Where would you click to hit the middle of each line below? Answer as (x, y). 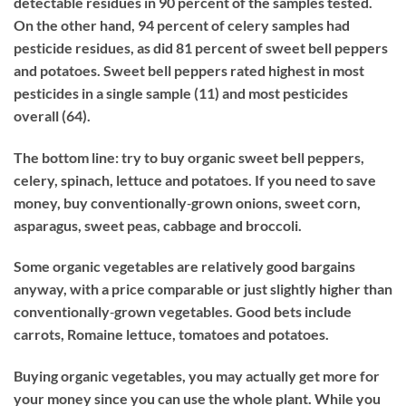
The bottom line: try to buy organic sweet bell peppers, (189, 157)
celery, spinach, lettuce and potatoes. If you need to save (195, 179)
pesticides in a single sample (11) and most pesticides (181, 92)
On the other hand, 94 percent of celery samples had (182, 24)
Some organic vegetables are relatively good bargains (184, 266)
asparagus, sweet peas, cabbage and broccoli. (158, 225)
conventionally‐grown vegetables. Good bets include (183, 312)
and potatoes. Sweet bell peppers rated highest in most (189, 70)
